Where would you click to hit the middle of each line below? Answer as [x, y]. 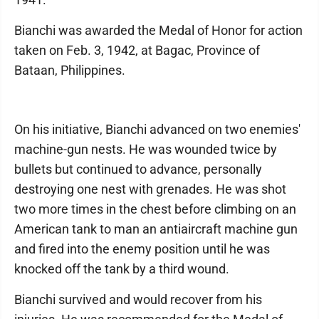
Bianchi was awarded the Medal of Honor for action [158, 30]
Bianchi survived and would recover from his [138, 299]
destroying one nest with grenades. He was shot [150, 189]
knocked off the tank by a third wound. [122, 269]
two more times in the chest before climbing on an [155, 209]
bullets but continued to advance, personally [138, 169]
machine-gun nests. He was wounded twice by [146, 149]
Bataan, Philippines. [70, 70]
